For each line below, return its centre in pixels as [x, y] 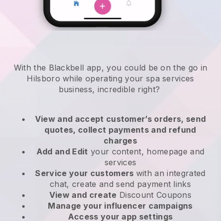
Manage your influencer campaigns [120, 206]
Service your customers [86, 173]
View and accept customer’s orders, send [120, 119]
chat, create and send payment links [120, 184]
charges [120, 141]
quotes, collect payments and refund [120, 130]
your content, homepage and [146, 152]
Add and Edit [62, 152]
